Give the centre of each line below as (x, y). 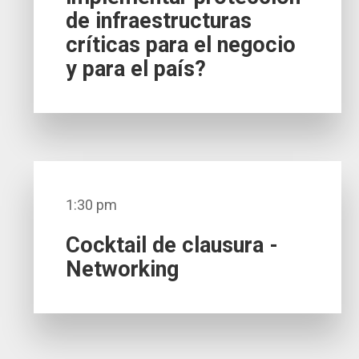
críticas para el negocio (181, 45)
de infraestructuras (159, 21)
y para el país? (136, 69)
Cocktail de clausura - (172, 246)
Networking (123, 270)
